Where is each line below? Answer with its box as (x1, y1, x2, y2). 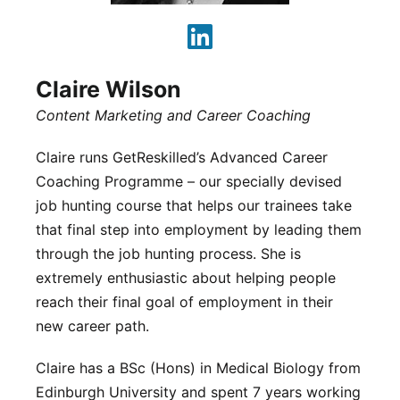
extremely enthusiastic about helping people (35, 269, 336, 287)
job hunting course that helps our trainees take (35, 196, 352, 215)
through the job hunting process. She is (35, 245, 301, 263)
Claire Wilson (35, 76, 181, 104)
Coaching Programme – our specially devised (35, 172, 342, 191)
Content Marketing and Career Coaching (35, 106, 311, 125)
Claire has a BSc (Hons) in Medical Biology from (35, 359, 361, 378)
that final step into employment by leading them (35, 221, 362, 239)
